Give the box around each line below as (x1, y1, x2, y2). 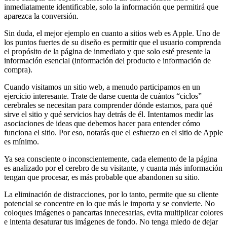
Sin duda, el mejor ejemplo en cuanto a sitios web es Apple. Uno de (4, 28, 220, 37)
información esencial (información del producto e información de (4, 56, 211, 65)
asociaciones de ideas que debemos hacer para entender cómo (4, 119, 200, 128)
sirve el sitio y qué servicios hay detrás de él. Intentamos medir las (4, 109, 213, 119)
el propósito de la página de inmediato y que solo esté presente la (4, 47, 210, 56)
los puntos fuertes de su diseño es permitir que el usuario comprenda (4, 37, 221, 47)
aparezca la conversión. (4, 11, 79, 20)
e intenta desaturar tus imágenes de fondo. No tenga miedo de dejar (4, 217, 218, 226)
